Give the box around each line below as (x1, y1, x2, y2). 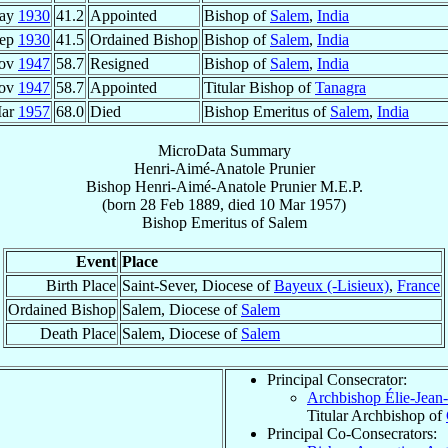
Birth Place (46, 276, 116, 294)
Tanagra (315, 78, 366, 96)
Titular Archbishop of (307, 406, 446, 424)
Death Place (40, 324, 116, 342)
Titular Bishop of (204, 78, 315, 96)
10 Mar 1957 (259, 195, 341, 213)
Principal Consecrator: (267, 370, 407, 388)
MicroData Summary (157, 141, 291, 159)
